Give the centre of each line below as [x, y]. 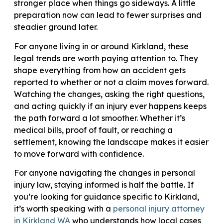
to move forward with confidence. [79, 154]
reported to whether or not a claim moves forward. [111, 82]
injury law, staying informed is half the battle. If [104, 185]
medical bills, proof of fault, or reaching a [93, 130]
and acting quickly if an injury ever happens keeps [110, 106]
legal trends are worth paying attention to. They [106, 58]
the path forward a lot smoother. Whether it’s [100, 118]
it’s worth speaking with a [63, 209]
